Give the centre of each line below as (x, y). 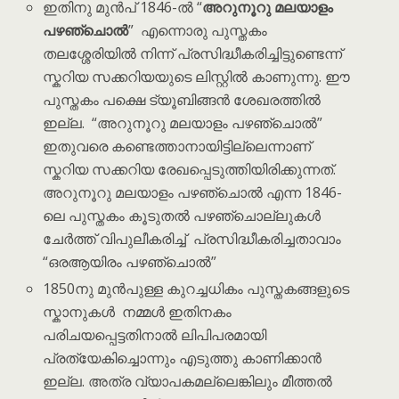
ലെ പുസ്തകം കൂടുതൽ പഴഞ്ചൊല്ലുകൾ (182, 215)
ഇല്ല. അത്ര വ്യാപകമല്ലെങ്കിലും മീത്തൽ (188, 381)
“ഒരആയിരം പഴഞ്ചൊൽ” (130, 261)
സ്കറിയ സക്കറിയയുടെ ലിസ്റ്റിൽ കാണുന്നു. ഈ (197, 76)
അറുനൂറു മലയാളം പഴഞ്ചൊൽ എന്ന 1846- (193, 192)
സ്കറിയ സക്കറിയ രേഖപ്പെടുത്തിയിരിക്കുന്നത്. (190, 169)
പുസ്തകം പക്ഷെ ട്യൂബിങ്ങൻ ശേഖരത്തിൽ (182, 99)
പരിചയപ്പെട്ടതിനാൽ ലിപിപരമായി (155, 334)
